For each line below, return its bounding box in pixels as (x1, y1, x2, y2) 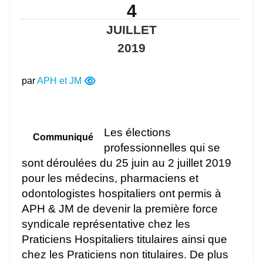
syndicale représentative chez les (22, 218, 190, 231)
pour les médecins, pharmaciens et (22, 172, 198, 185)
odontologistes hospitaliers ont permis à (22, 187, 221, 200)
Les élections (104, 126, 171, 139)
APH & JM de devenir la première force (22, 203, 218, 215)
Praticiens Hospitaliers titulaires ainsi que (22, 233, 227, 246)
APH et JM (37, 75, 82, 86)
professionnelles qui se (104, 141, 220, 154)
